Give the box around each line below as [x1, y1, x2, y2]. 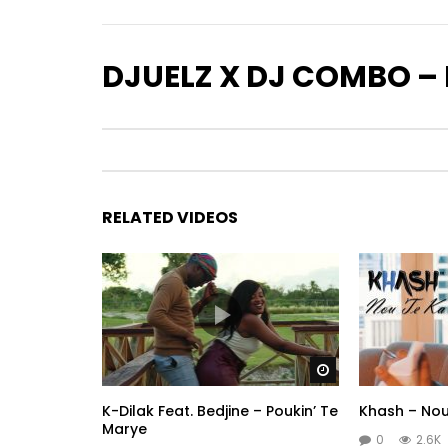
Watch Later [336, 361, 410, 379]
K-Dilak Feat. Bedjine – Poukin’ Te [102, 401, 338, 422]
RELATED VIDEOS [102, 205, 238, 229]
